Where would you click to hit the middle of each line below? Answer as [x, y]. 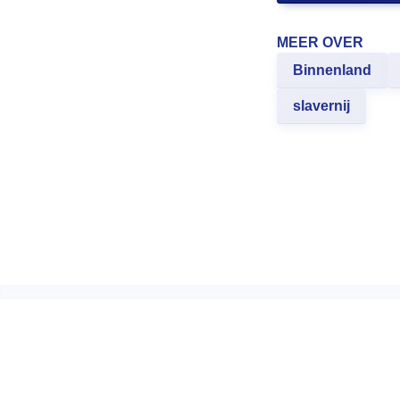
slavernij [321, 106]
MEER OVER [320, 42]
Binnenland [332, 70]
